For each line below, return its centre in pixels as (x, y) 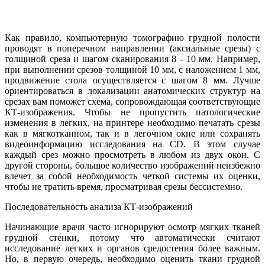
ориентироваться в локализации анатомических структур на (132, 91)
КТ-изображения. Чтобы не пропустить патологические (132, 112)
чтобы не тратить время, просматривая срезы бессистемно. (124, 186)
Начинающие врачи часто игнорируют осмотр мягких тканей (132, 227)
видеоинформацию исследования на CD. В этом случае (132, 144)
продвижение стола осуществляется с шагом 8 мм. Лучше (132, 80)
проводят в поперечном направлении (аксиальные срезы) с (132, 48)
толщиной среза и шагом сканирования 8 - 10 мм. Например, (132, 59)
